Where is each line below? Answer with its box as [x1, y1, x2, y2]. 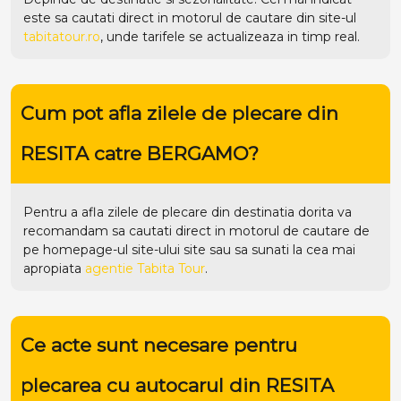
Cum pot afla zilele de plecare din [20, 102, 338, 125]
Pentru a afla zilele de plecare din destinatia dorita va [23, 203, 352, 220]
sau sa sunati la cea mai [206, 241, 355, 258]
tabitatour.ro [23, 28, 100, 45]
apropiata [23, 260, 85, 277]
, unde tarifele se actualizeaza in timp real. [100, 28, 360, 45]
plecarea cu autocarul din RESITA [20, 374, 334, 397]
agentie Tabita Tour [85, 260, 205, 277]
